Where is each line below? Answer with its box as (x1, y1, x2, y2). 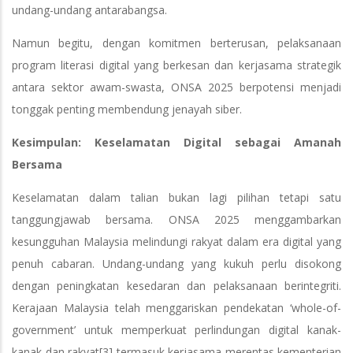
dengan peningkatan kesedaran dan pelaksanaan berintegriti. (12, 277, 341, 293)
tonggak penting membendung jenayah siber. (12, 101, 242, 117)
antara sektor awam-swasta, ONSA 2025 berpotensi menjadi (12, 79, 341, 95)
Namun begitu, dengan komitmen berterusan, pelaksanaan (12, 35, 341, 50)
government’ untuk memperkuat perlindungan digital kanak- (12, 321, 341, 337)
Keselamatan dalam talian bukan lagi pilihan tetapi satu (12, 189, 341, 205)
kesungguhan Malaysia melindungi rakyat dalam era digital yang (12, 233, 341, 249)
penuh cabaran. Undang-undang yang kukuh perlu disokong (12, 255, 341, 271)
